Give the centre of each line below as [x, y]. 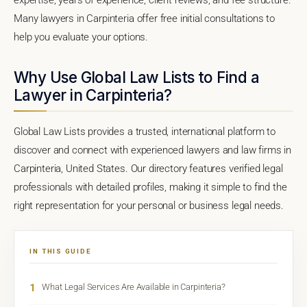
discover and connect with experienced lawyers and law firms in [153, 150]
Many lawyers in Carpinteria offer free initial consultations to [144, 18]
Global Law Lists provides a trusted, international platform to [145, 131]
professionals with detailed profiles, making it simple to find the [150, 187]
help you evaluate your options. [81, 37]
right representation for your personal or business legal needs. [149, 205]
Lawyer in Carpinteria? [93, 95]
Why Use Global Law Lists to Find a [136, 77]
